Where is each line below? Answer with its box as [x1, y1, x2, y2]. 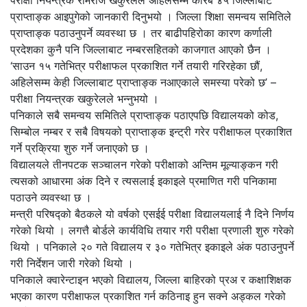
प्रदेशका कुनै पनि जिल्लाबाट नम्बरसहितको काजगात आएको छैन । [10, 42, 271, 56]
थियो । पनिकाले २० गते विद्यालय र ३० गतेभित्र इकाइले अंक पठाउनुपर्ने [10, 239, 294, 254]
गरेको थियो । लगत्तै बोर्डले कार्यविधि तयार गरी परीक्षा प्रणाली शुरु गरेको [10, 223, 294, 237]
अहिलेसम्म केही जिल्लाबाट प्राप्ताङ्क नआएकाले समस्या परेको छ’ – [10, 75, 276, 89]
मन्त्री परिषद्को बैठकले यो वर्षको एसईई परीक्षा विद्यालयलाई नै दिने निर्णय [10, 206, 294, 221]
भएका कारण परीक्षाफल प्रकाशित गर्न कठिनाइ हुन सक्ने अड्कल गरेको [10, 288, 286, 303]
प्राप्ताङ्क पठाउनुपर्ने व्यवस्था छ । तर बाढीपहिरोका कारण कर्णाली [10, 25, 272, 40]
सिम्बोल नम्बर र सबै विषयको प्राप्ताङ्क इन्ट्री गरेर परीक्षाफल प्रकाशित [10, 124, 292, 138]
